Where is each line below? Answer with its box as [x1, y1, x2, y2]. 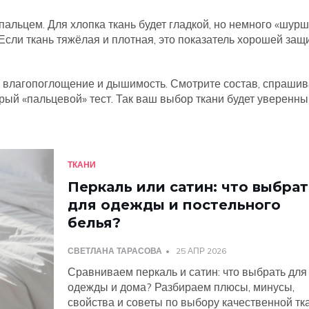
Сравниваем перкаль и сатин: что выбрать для [67, 265, 307, 279]
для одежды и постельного [67, 197, 281, 213]
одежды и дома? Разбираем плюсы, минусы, [67, 280, 295, 294]
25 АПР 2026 [175, 246, 226, 256]
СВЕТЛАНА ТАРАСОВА [67, 246, 162, 256]
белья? [67, 215, 121, 231]
